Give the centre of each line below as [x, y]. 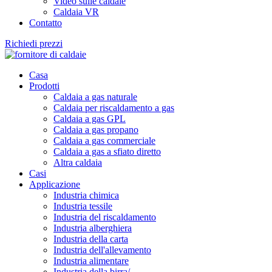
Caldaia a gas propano [96, 130]
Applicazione [55, 184]
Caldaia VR [76, 12]
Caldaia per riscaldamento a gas [114, 108]
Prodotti [44, 86]
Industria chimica [86, 195]
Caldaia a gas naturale [95, 97]
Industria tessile [83, 206]
